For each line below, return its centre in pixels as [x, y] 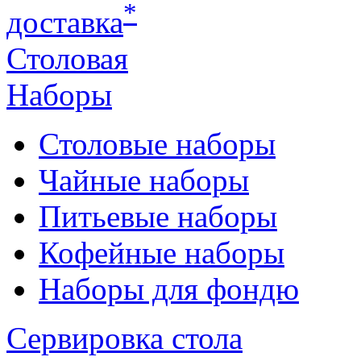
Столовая [67, 59]
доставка [65, 23]
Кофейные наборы [162, 253]
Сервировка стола [124, 338]
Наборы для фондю [169, 289]
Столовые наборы [157, 144]
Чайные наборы [144, 180]
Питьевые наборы [158, 217]
